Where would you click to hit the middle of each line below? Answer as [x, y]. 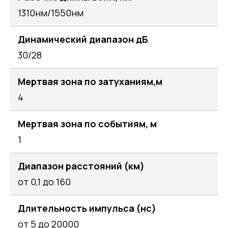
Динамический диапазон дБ [83, 39]
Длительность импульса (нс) [87, 208]
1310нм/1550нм [51, 12]
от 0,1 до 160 [44, 181]
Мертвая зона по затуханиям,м [90, 81]
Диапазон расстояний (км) [81, 166]
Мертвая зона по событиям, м [87, 123]
